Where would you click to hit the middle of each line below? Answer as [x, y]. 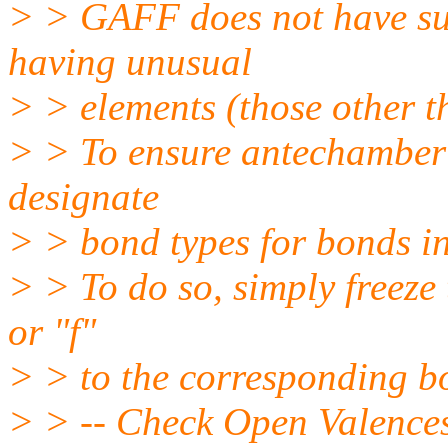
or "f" [52, 331]
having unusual [130, 61]
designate [83, 196]
